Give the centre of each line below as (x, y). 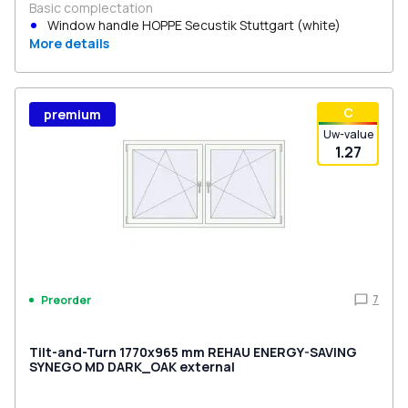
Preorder (66, 300)
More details (69, 43)
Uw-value (348, 134)
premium (72, 114)
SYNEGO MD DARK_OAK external (132, 367)
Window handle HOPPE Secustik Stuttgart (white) (194, 25)
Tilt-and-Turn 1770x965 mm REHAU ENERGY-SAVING (193, 352)
